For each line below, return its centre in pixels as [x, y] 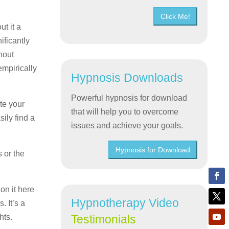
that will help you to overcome [125, 112]
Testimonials [104, 220]
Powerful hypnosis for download [129, 98]
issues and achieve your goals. [128, 126]
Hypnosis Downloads [127, 78]
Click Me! [175, 17]
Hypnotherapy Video [125, 203]
